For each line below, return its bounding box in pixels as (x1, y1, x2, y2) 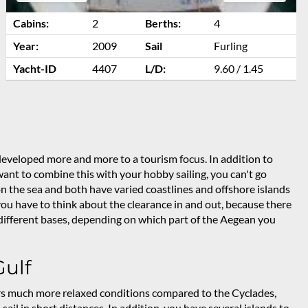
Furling (213, 39, 247, 53)
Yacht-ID (12, 62, 56, 76)
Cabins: (12, 16, 49, 30)
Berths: (144, 16, 181, 30)
